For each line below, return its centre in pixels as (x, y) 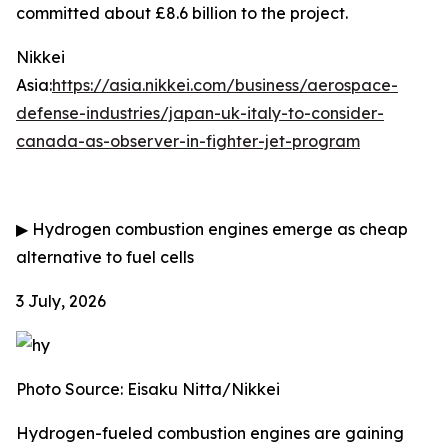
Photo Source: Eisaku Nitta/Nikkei (148, 389)
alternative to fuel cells (105, 257)
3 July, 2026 (61, 301)
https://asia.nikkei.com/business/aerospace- (225, 85)
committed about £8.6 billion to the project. (182, 13)
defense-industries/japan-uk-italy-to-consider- (200, 113)
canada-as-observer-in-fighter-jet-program (188, 141)
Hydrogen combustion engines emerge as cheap (218, 229)
